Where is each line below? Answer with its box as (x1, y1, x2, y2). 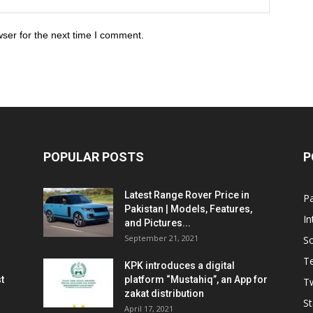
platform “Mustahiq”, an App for (124, 274, 268, 285)
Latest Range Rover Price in (124, 189, 249, 201)
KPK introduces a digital (124, 260, 235, 271)
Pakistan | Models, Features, (124, 203, 252, 214)
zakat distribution (124, 288, 204, 299)
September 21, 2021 (124, 233, 198, 243)
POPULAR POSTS (43, 150, 144, 164)
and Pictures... (124, 217, 191, 228)
